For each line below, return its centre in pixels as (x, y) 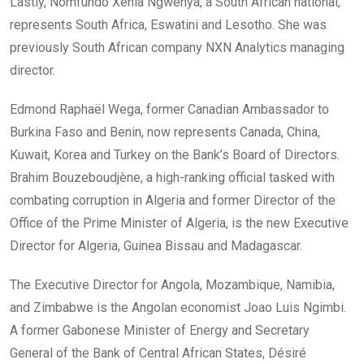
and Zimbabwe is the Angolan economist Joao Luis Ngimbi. (178, 307)
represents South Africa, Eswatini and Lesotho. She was (168, 24)
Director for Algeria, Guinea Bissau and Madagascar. (156, 245)
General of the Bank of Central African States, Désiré (158, 353)
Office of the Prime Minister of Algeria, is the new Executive (179, 223)
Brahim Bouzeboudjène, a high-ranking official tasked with (172, 177)
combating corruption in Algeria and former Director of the (173, 200)
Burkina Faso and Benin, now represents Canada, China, (165, 132)
